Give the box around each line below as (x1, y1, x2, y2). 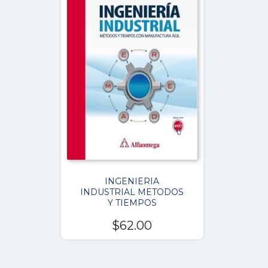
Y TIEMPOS (107, 197, 157, 208)
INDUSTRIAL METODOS (80, 186, 184, 197)
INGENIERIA (105, 175, 160, 187)
